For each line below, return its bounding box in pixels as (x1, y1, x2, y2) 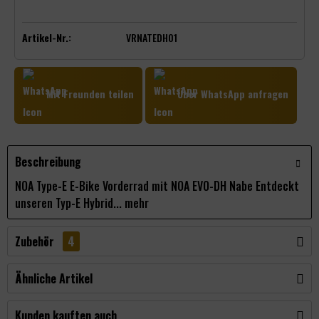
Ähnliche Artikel (15, 270, 93, 287)
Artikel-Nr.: (22, 30, 71, 45)
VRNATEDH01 (126, 30, 178, 45)
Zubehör (15, 233, 57, 250)
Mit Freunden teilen (43, 86, 134, 102)
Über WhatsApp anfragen (174, 86, 288, 102)
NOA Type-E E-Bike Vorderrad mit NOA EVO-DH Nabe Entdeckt (15, 177, 299, 194)
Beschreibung (15, 153, 81, 170)
